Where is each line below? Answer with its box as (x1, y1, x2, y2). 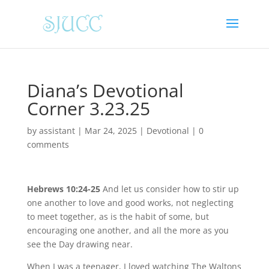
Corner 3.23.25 (26, 96, 150, 121)
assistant (38, 125, 75, 136)
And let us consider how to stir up (102, 183, 239, 195)
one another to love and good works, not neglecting (26, 197, 234, 208)
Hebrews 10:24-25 (26, 183, 103, 195)
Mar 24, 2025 (84, 125, 137, 136)
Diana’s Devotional (26, 78, 184, 103)
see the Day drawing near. (26, 238, 133, 250)
